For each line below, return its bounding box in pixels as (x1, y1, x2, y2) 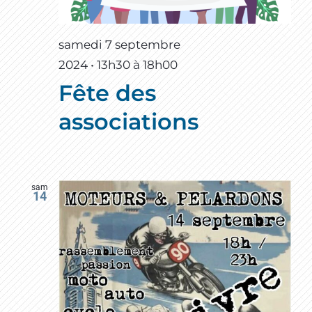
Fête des (58, 79, 156, 107)
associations (58, 108, 198, 136)
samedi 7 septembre (58, 38, 180, 52)
